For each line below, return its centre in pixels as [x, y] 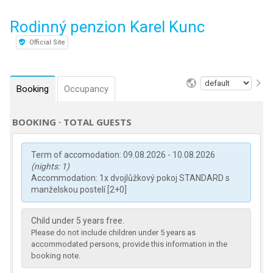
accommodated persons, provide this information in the [129, 244]
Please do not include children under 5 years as [114, 232]
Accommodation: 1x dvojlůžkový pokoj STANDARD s [131, 178]
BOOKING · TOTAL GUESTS [72, 122]
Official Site [47, 42]
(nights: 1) [51, 166]
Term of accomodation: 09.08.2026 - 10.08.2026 [123, 155]
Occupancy [86, 89]
